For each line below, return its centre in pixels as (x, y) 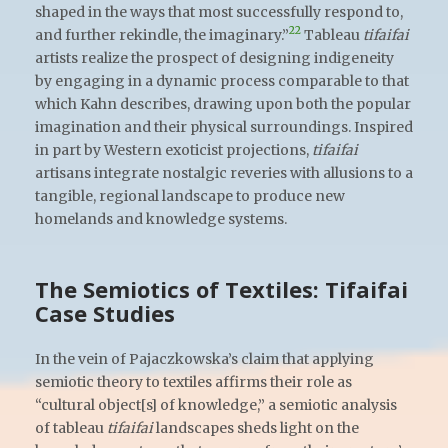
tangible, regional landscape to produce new (190, 195)
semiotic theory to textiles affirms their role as (193, 381)
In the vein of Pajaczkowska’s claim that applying (204, 358)
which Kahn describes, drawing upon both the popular (223, 103)
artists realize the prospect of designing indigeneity (214, 57)
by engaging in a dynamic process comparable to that (222, 80)
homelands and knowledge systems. (161, 218)
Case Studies (105, 313)
